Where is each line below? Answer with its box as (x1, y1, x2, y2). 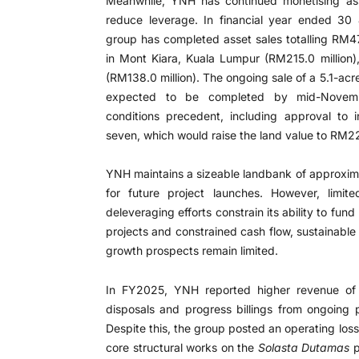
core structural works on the (106, 340, 258, 354)
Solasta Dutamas (257, 340, 349, 354)
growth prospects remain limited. (106, 244, 278, 257)
